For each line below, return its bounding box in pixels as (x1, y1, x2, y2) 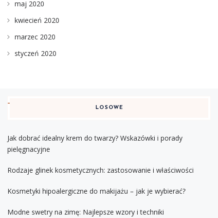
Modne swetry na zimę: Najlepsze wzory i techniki (7, 207, 164, 217)
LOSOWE (95, 105, 123, 110)
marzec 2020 (15, 32, 55, 41)
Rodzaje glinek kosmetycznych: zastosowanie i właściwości (7, 165, 194, 175)
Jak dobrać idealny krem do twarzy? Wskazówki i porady (7, 133, 182, 143)
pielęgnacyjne (7, 144, 50, 154)
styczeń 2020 (15, 48, 56, 58)
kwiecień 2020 (15, 15, 59, 25)
